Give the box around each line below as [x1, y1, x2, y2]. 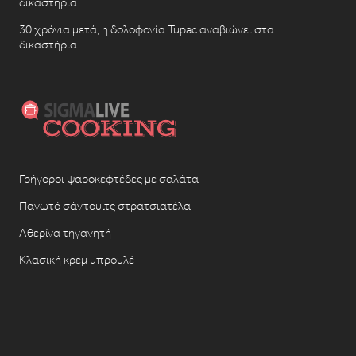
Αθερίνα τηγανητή [18, 226, 111, 241]
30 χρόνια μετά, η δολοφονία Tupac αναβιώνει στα [18, 22, 274, 37]
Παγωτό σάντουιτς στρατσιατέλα [18, 199, 191, 214]
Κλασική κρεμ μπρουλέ [18, 253, 134, 268]
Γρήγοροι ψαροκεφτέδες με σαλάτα [18, 172, 199, 187]
